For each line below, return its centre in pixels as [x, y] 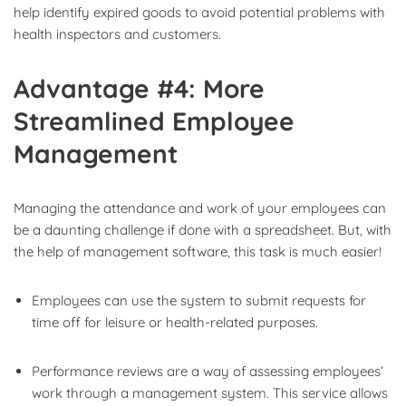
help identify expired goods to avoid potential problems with [199, 12]
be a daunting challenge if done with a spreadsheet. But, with [203, 229]
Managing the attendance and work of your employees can [200, 208]
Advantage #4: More [139, 88]
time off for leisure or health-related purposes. [175, 322]
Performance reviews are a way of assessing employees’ [208, 371]
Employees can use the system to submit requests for [199, 300]
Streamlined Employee [154, 121]
